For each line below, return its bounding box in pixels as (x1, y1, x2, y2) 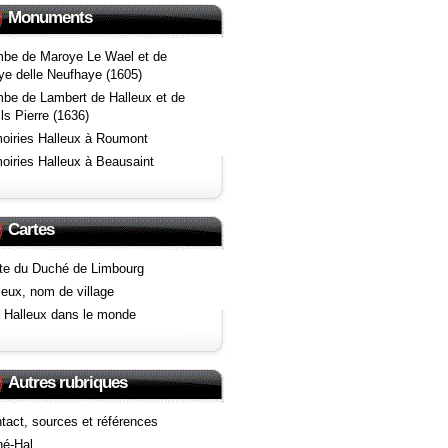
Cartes (8, 220, 54, 240)
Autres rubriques (8, 373, 127, 393)
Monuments (8, 8, 92, 28)
